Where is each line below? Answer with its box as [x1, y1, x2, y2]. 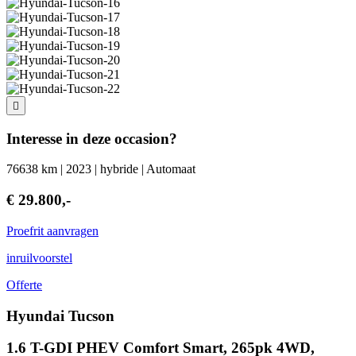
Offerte [6, 277, 42, 292]
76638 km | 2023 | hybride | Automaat [6, 162, 195, 176]
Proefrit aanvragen [6, 223, 99, 238]
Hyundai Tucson [6, 307, 114, 324]
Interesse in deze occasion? [6, 130, 177, 147]
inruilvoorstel [6, 250, 72, 265]
